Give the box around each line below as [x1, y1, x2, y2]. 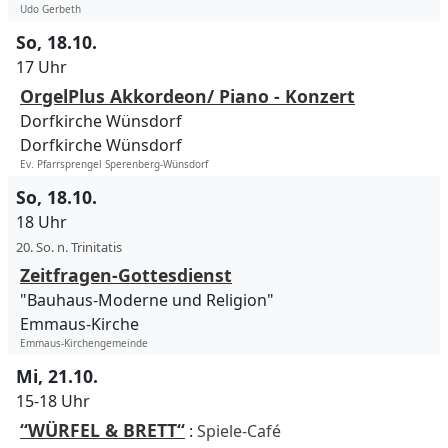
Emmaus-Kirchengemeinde [20, 336, 148, 351]
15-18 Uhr [16, 390, 90, 413]
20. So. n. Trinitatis [16, 238, 122, 257]
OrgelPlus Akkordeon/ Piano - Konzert [20, 84, 355, 109]
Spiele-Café [197, 420, 281, 443]
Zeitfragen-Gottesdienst [20, 263, 232, 288]
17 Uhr [16, 56, 67, 79]
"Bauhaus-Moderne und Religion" [20, 289, 274, 312]
